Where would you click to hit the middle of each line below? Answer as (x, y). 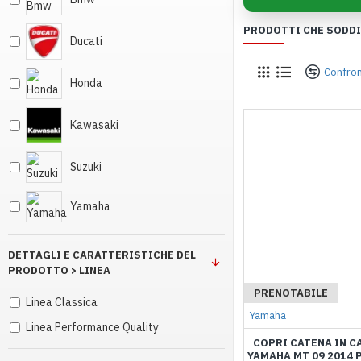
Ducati (86, 41)
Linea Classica (62, 302)
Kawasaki (94, 125)
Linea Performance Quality (92, 327)
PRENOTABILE (291, 293)
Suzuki (86, 167)
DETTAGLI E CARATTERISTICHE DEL (102, 255)
